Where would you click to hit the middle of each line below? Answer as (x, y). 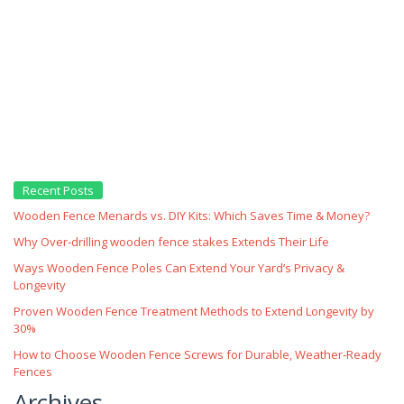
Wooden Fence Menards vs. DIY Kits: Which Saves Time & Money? (192, 215)
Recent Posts (58, 190)
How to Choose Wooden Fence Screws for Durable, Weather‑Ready (197, 354)
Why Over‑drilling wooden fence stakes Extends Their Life (171, 241)
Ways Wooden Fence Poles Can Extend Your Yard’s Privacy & (179, 267)
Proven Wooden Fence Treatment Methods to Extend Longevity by (194, 311)
